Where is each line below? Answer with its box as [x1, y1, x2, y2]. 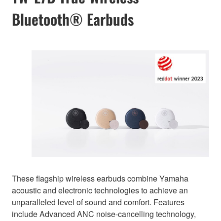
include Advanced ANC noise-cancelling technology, [12, 208, 196, 220]
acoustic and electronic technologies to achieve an [12, 184, 188, 196]
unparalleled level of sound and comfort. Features [12, 196, 184, 208]
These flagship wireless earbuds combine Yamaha [12, 173, 188, 184]
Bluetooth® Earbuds [12, 8, 134, 31]
